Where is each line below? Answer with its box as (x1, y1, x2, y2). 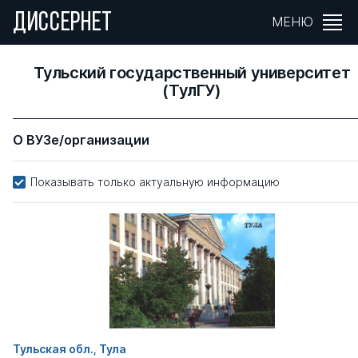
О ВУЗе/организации (13, 132, 149, 148)
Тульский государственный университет (33, 63, 351, 82)
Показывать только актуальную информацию (30, 175, 280, 189)
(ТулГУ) (162, 81, 221, 100)
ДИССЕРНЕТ (13, 10, 113, 38)
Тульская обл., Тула (13, 341, 126, 356)
